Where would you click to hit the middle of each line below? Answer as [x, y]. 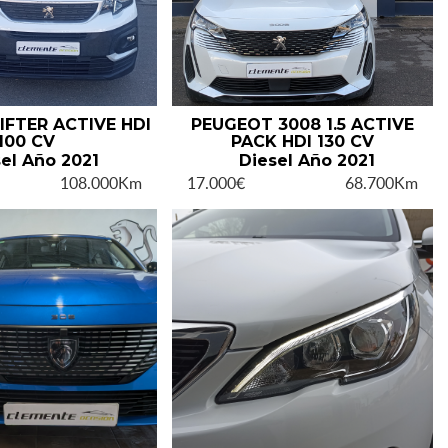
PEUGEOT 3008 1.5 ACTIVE [302, 125]
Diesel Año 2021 [307, 161]
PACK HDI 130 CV [302, 142]
